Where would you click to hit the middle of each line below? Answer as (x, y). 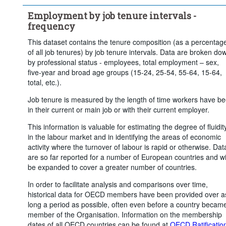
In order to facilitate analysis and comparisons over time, (118, 184)
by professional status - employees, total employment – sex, (123, 62)
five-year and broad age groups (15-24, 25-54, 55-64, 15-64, (125, 72)
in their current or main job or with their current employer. (118, 109)
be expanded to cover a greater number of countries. (112, 167)
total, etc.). (44, 82)
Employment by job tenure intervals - (112, 15)
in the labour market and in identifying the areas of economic (124, 136)
